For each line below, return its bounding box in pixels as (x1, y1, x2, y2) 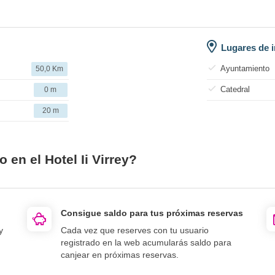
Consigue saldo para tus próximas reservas (61, 207, 243, 218)
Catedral (220, 84, 250, 94)
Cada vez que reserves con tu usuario (61, 225, 209, 235)
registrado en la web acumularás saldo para (61, 237, 231, 247)
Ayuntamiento (220, 63, 269, 73)
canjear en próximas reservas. (61, 249, 179, 260)
